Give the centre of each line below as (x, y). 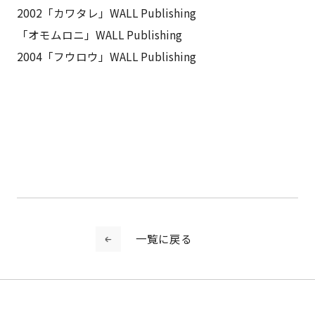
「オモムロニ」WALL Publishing (99, 34)
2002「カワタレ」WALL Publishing (106, 12)
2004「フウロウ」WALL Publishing (106, 56)
